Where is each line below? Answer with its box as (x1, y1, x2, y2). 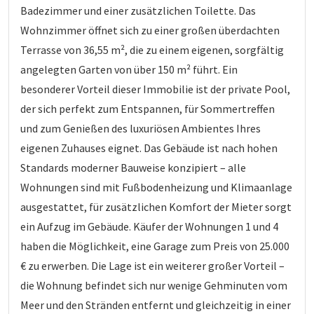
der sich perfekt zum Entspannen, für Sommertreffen (20, 102, 275, 116)
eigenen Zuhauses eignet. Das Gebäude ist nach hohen (20, 141, 278, 156)
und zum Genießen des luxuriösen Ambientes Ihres (20, 121, 261, 136)
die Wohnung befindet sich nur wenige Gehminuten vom (20, 278, 287, 293)
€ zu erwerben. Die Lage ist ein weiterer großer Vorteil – (20, 259, 285, 273)
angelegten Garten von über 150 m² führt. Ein (20, 62, 238, 77)
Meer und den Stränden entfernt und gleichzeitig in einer (20, 298, 291, 313)
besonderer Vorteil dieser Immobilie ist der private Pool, (20, 82, 290, 97)
